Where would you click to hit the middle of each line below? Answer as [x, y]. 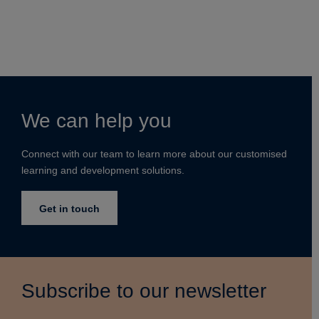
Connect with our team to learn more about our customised [154, 153]
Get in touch [69, 209]
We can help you [96, 121]
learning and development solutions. [103, 170]
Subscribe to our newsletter [144, 291]
